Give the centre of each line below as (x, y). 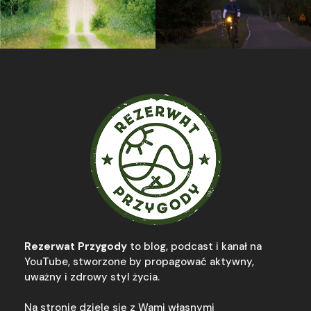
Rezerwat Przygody (77, 246)
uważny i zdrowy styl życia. (93, 277)
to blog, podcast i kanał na (196, 246)
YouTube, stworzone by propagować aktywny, (139, 261)
